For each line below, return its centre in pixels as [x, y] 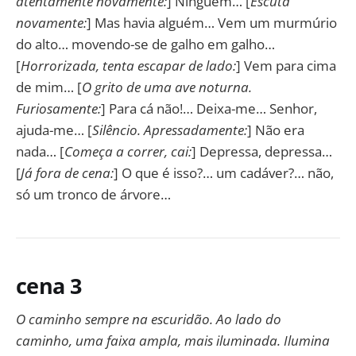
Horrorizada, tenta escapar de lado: [128, 66]
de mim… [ [49, 87]
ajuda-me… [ [54, 130]
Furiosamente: [58, 109]
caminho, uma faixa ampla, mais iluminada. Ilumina [173, 341]
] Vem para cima [286, 66]
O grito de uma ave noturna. [167, 87]
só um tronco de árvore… [93, 195]
